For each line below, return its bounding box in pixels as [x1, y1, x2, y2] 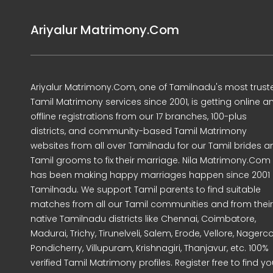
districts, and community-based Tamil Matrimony [30, 125, 247, 137]
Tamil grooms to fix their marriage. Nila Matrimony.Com [30, 154, 271, 166]
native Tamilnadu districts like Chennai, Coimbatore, [30, 213, 256, 225]
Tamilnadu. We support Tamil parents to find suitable [30, 183, 261, 196]
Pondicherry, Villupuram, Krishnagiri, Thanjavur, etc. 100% [30, 242, 269, 254]
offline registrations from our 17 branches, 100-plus [30, 110, 247, 122]
